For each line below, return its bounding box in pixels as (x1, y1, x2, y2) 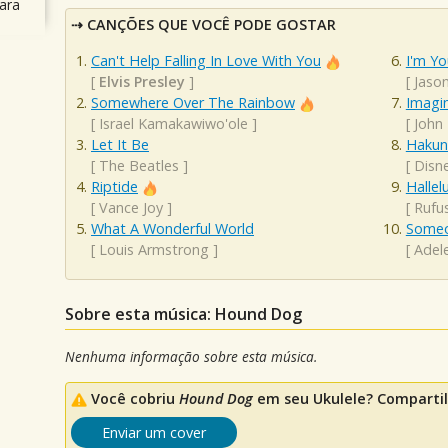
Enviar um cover (102, 422, 206, 442)
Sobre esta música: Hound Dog (65, 303, 302, 326)
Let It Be (91, 134, 149, 154)
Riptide (91, 176, 138, 196)
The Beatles (99, 155, 179, 175)
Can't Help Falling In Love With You (91, 50, 321, 70)
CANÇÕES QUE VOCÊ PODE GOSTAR (87, 15, 336, 35)
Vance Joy (99, 197, 163, 217)
